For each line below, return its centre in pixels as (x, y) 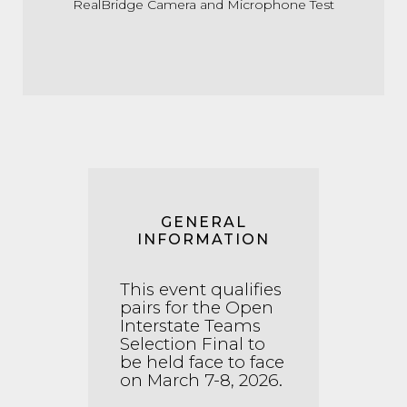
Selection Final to (193, 343)
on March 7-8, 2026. (201, 380)
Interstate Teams (190, 325)
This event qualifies (201, 289)
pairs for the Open (197, 307)
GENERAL (203, 222)
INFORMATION (203, 239)
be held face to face (202, 362)
